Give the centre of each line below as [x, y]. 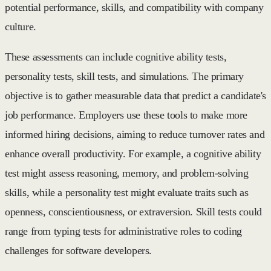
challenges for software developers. [79, 250]
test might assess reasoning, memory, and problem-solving [127, 173]
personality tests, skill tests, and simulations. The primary [125, 76]
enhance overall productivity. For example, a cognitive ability [133, 153]
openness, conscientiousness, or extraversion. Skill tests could [133, 211]
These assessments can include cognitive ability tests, [116, 57]
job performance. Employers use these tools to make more [126, 115]
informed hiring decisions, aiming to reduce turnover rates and [135, 134]
